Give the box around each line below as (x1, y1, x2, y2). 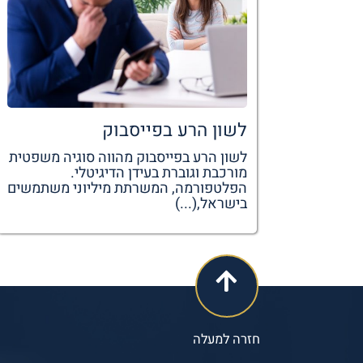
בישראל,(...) (174, 193, 247, 216)
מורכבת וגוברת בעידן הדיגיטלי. (70, 162, 247, 185)
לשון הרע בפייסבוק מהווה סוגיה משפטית (8, 147, 247, 169)
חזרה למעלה (193, 329, 261, 349)
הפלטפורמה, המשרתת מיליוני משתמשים (6, 177, 247, 200)
